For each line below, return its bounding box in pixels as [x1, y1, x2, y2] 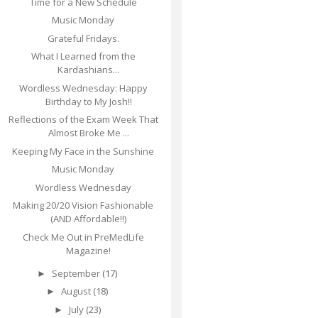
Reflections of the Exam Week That [8, 113, 158, 126]
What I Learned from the [31, 50, 136, 63]
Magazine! [66, 243, 111, 257]
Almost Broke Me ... [48, 126, 129, 140]
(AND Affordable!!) [50, 212, 127, 226]
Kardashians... [57, 63, 120, 77]
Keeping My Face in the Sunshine [12, 144, 155, 158]
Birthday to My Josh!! [45, 94, 132, 108]
